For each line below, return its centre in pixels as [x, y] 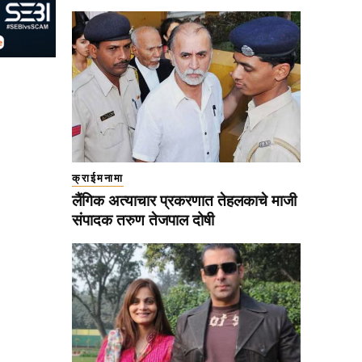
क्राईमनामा [98, 178]
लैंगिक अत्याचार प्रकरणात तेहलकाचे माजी [184, 200]
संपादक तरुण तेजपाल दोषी [143, 220]
